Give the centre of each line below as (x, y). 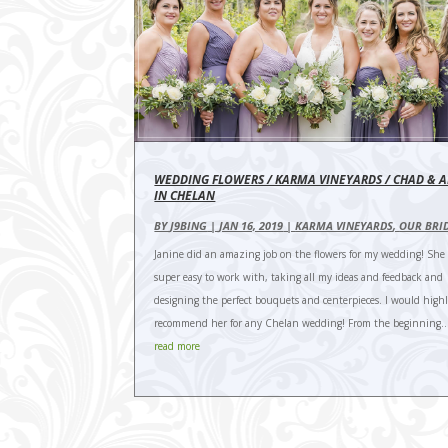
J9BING (189, 226)
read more (177, 346)
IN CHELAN (185, 196)
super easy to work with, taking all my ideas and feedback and (299, 277)
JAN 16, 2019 (251, 226)
